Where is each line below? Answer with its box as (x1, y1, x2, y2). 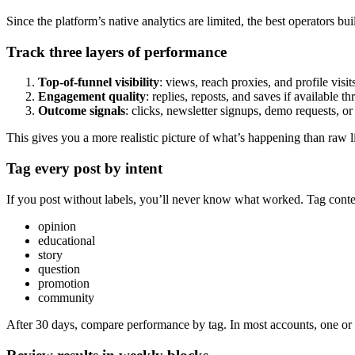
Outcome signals (38, 104, 125, 118)
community (38, 290, 94, 304)
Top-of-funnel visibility (38, 75, 159, 90)
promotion (38, 276, 90, 290)
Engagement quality (38, 90, 146, 104)
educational (38, 233, 95, 247)
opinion (38, 219, 76, 233)
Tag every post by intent (6, 160, 162, 177)
